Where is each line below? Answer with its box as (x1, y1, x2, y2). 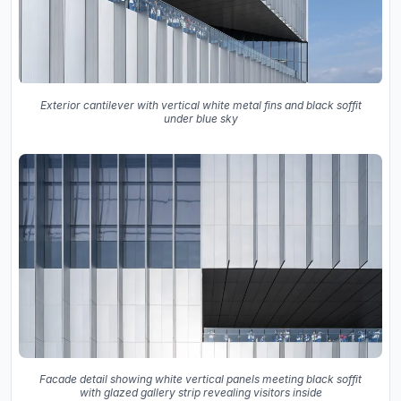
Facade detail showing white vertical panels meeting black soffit (39, 372, 362, 387)
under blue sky (163, 111, 238, 125)
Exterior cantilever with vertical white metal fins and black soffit (39, 98, 362, 112)
